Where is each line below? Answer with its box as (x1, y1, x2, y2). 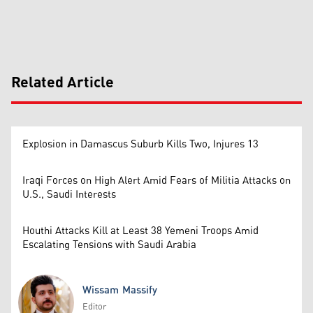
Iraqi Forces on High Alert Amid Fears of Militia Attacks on (22, 170, 291, 191)
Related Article (11, 68, 114, 98)
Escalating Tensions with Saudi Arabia (22, 234, 196, 255)
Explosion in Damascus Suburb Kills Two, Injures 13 (22, 133, 259, 154)
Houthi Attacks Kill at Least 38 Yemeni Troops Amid (22, 220, 259, 241)
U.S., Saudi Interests (22, 184, 116, 205)
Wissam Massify (82, 279, 157, 300)
